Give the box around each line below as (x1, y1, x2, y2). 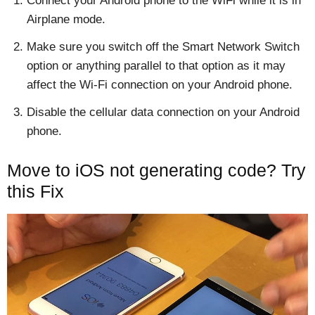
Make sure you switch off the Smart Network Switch (27, 40, 300, 54)
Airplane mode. (27, 13, 105, 27)
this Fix (7, 181, 64, 202)
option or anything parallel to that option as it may (27, 59, 285, 73)
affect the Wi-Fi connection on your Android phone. (27, 78, 292, 92)
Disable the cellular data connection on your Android (27, 105, 300, 120)
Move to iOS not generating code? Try (7, 160, 306, 181)
